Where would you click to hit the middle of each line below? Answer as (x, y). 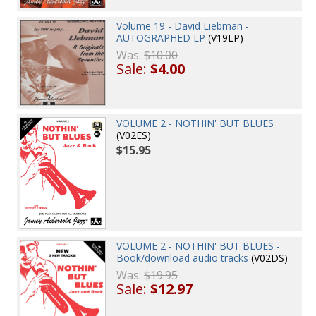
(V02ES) (134, 135)
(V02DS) (268, 257)
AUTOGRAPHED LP (161, 38)
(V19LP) (225, 38)
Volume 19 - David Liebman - (183, 26)
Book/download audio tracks (183, 257)
